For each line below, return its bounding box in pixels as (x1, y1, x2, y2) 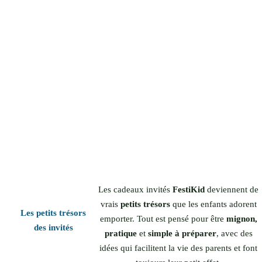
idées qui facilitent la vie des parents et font (99, 243, 258, 253)
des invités (33, 223, 73, 233)
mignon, (226, 214, 257, 224)
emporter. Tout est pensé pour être (99, 214, 226, 224)
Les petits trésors (20, 208, 87, 218)
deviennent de (205, 185, 259, 195)
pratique (104, 229, 137, 239)
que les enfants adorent (170, 199, 257, 209)
